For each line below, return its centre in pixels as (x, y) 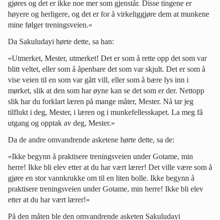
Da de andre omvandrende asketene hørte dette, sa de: (91, 139)
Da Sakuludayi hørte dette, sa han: (61, 41)
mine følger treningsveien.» (50, 25)
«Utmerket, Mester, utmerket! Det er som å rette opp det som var (107, 58)
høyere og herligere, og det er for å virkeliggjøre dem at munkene (109, 14)
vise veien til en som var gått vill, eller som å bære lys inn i (98, 80)
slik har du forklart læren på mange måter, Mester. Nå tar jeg (101, 101)
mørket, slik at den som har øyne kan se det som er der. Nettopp (106, 90)
